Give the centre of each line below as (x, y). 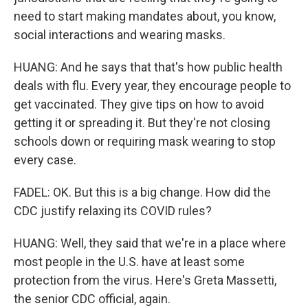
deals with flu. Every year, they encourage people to (152, 86)
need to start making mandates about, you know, (145, 16)
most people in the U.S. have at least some (129, 262)
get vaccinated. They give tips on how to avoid (139, 104)
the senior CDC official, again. (92, 299)
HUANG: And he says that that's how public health (148, 67)
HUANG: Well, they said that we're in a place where (150, 243)
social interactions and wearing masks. (120, 35)
